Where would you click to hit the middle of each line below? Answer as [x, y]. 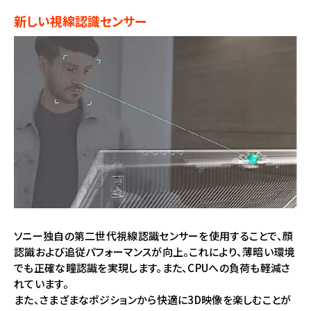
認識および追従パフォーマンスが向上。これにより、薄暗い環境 [154, 252]
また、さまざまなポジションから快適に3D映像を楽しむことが [153, 300]
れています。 [41, 284]
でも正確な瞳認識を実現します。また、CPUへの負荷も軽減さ [152, 268]
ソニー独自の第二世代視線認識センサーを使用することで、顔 [154, 236]
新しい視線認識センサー [80, 21]
